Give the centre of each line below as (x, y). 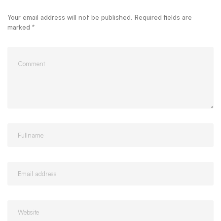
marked (20, 27)
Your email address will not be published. (70, 17)
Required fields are (163, 17)
